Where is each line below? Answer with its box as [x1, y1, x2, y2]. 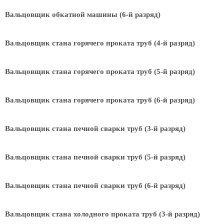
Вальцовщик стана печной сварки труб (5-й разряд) [5, 153, 185, 161]
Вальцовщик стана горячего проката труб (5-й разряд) [5, 67, 195, 75]
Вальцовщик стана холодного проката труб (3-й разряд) [5, 210, 200, 218]
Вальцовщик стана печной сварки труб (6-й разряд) [5, 181, 185, 189]
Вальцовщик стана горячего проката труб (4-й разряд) [5, 39, 195, 47]
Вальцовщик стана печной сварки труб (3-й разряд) [5, 124, 185, 132]
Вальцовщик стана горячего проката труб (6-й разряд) [5, 96, 195, 104]
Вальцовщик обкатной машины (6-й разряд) [5, 10, 160, 18]
